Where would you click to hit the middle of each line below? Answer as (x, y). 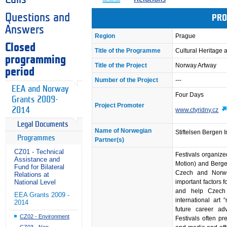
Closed (20, 47)
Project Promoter (120, 105)
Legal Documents (43, 125)
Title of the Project (121, 65)
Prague (186, 36)
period (20, 72)
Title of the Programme (128, 50)
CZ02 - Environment (45, 217)
